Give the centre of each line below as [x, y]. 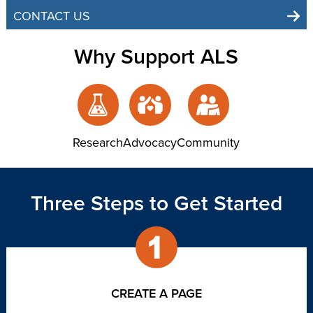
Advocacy [150, 143]
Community [209, 143]
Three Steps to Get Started [156, 203]
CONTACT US [52, 16]
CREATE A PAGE [156, 294]
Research [98, 143]
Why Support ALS [156, 57]
